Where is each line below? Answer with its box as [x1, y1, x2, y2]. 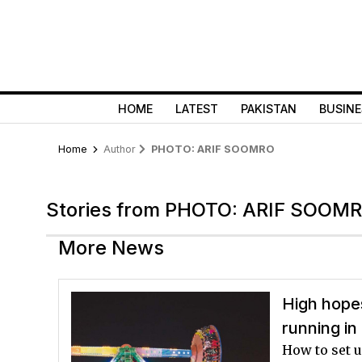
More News [58, 236, 164, 259]
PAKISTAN [240, 102, 297, 116]
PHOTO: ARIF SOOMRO [149, 143, 275, 155]
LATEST [175, 102, 218, 116]
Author [103, 143, 139, 155]
